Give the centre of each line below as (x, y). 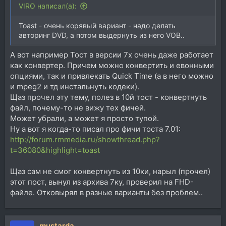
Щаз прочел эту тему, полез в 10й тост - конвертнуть (108, 97)
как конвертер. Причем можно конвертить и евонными (112, 65)
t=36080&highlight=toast (55, 150)
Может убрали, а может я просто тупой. (84, 118)
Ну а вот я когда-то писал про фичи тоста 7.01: (95, 129)
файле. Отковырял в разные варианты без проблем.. (106, 192)
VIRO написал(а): (48, 6)
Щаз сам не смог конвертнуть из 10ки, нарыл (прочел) (110, 171)
